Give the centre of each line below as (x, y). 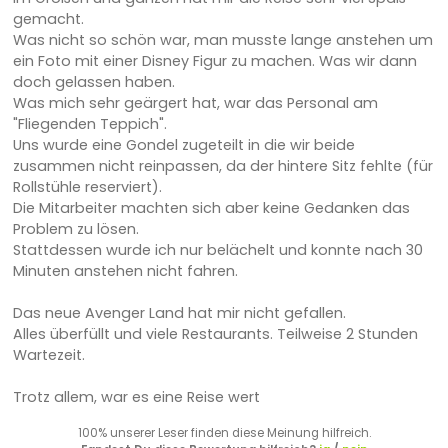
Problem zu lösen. (75, 228)
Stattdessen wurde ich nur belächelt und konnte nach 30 (217, 249)
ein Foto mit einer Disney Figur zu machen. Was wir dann (214, 60)
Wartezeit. (48, 354)
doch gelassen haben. (93, 81)
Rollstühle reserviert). (87, 186)
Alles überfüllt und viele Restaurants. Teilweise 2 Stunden (215, 333)
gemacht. (48, 18)
